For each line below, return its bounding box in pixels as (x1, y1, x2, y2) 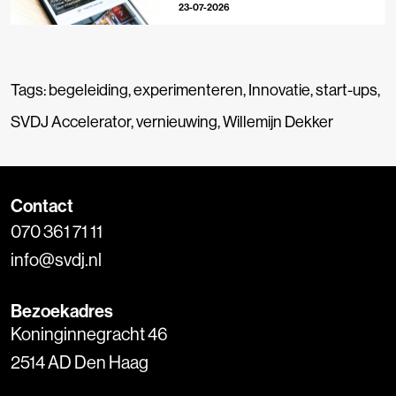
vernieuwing (136, 111, 217, 133)
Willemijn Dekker (223, 111, 333, 133)
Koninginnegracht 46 (11, 323, 168, 346)
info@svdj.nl (11, 248, 102, 271)
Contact (11, 194, 73, 217)
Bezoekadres (11, 300, 113, 323)
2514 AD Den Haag (11, 351, 148, 374)
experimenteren (133, 80, 243, 101)
